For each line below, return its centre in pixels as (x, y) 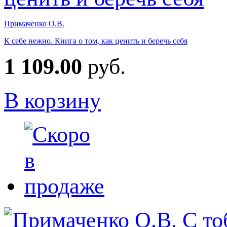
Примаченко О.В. (34, 23)
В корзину (52, 100)
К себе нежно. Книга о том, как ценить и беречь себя (96, 41)
